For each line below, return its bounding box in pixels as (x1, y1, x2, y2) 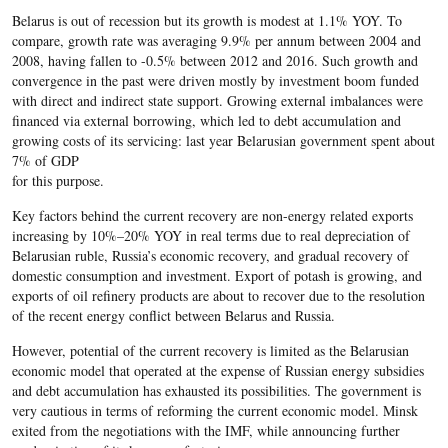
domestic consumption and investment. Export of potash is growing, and (11, 265, 422, 285)
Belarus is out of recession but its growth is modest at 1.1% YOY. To (11, 10, 402, 30)
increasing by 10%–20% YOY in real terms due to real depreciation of (11, 225, 410, 245)
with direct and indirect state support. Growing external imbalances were (11, 90, 423, 110)
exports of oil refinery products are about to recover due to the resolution (11, 285, 425, 305)
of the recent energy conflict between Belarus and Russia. (11, 305, 335, 325)
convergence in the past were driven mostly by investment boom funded (11, 70, 419, 90)
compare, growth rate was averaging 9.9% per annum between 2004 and (11, 30, 421, 50)
